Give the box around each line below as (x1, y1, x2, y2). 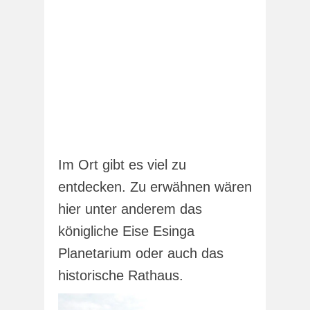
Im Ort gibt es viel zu (58, 156, 186, 172)
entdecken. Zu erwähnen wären (58, 179, 252, 194)
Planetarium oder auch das (58, 245, 224, 261)
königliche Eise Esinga (58, 223, 194, 239)
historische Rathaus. (58, 267, 183, 283)
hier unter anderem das (58, 201, 202, 217)
